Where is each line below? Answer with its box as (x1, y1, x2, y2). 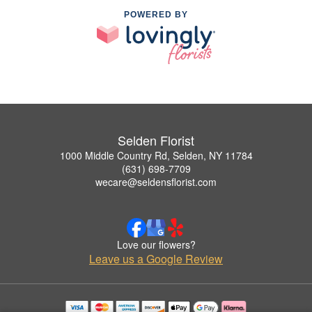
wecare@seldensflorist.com (95, 174, 217, 189)
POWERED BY (124, 10, 188, 20)
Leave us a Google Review (89, 250, 223, 267)
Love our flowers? (116, 237, 196, 251)
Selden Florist (118, 130, 194, 149)
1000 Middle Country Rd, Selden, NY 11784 (59, 148, 253, 162)
